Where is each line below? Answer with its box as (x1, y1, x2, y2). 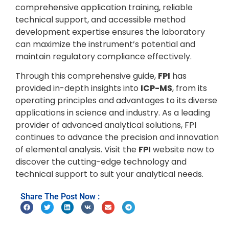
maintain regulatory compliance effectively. (15, 50, 192, 62)
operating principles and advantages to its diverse (15, 95, 217, 107)
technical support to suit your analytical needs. (15, 168, 203, 180)
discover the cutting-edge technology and (15, 156, 187, 168)
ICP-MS (141, 82, 172, 95)
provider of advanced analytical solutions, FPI (15, 119, 196, 131)
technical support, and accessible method (15, 13, 186, 26)
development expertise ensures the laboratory (15, 26, 205, 38)
